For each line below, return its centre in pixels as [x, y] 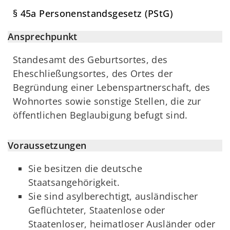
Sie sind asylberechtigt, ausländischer [113, 196]
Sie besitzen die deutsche [85, 168]
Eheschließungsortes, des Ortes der [93, 74]
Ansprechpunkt [43, 37]
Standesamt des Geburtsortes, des [90, 60]
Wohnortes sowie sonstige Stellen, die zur [107, 101]
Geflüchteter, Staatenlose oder [97, 210]
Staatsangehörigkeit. [74, 182]
